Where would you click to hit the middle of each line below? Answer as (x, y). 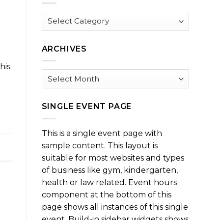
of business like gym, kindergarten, (110, 170)
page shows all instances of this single (115, 207)
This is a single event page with (102, 133)
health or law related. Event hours (109, 182)
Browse (56, 16)
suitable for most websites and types (113, 158)
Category (59, 39)
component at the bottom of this (106, 194)
